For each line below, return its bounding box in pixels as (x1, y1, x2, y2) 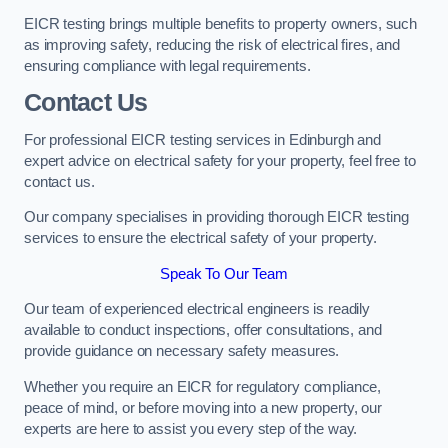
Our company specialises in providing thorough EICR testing (24, 209, 409, 226)
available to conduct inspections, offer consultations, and (24, 322, 382, 339)
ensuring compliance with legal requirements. (24, 57, 311, 74)
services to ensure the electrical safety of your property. (24, 230, 377, 247)
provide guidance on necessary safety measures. (24, 343, 340, 360)
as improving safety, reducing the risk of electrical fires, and (24, 36, 400, 53)
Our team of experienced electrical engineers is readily (24, 301, 371, 318)
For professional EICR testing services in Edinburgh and (24, 131, 382, 148)
